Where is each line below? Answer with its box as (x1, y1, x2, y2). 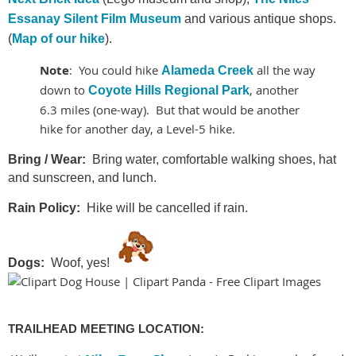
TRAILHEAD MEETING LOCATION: (8, 321, 207, 335)
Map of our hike (12, 32, 105, 46)
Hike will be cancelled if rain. (83, 201, 248, 215)
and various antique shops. (181, 12, 339, 26)
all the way (253, 62, 315, 79)
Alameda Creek (161, 64, 253, 78)
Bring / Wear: (8, 153, 86, 167)
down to (40, 82, 85, 99)
